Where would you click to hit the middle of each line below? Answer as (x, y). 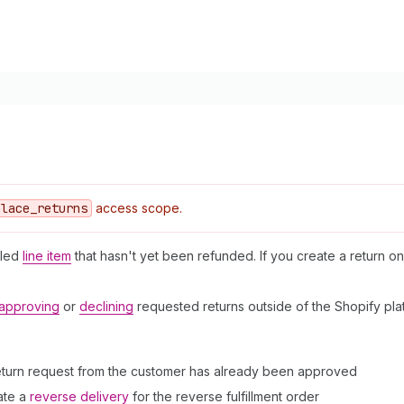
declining (106, 306)
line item (47, 256)
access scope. (137, 208)
